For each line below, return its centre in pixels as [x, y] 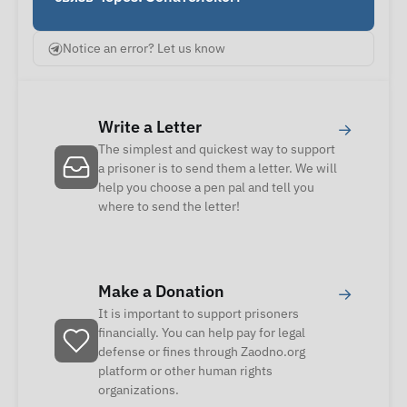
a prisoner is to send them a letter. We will [218, 169]
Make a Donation [161, 292]
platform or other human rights [185, 371]
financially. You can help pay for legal [202, 333]
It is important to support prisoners [199, 314]
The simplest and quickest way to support [217, 149]
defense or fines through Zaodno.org [202, 352]
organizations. [139, 390]
